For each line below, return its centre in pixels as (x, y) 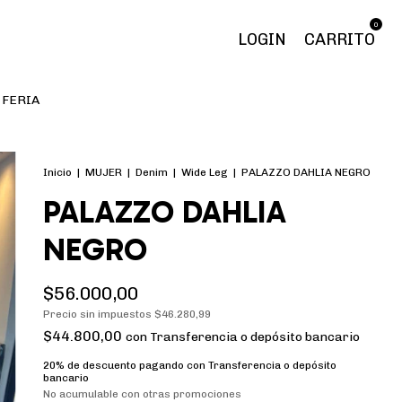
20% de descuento (90, 365)
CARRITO (340, 39)
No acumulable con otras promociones (142, 394)
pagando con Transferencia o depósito (236, 365)
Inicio (57, 172)
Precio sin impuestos (99, 314)
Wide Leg (205, 172)
